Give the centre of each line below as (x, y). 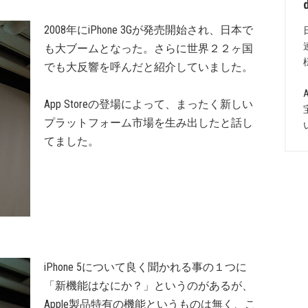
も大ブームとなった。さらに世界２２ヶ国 (148, 48)
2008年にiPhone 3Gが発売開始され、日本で (148, 30)
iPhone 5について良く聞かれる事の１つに (145, 267)
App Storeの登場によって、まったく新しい (148, 104)
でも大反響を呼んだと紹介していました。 (148, 67)
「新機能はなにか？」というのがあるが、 (148, 286)
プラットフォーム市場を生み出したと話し (148, 123)
